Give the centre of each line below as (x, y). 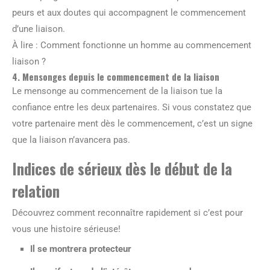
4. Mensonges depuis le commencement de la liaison (116, 77)
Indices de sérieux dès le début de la (122, 168)
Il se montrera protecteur (81, 249)
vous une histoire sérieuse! (66, 229)
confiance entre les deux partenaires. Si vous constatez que (132, 107)
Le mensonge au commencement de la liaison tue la (117, 91)
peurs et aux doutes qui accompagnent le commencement (129, 13)
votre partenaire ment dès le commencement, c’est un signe (132, 124)
